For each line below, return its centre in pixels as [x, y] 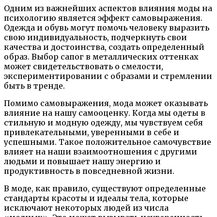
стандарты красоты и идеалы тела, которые [96, 198]
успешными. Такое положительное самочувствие [108, 142]
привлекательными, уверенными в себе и [92, 132]
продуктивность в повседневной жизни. [89, 171]
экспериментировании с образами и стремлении [108, 76]
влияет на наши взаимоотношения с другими [101, 151]
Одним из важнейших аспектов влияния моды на [108, 8]
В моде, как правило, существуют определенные [105, 188]
